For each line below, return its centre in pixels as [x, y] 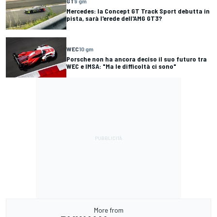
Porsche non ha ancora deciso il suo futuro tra [137, 59]
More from [108, 210]
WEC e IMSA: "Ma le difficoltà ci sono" [121, 66]
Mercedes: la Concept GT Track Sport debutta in [138, 11]
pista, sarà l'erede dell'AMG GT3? [114, 18]
